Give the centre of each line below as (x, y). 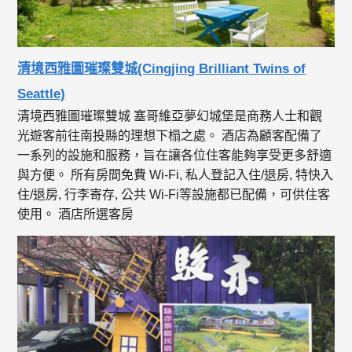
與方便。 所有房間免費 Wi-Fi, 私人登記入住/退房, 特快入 (176, 175)
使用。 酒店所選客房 (76, 214)
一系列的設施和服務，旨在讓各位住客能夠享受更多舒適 (175, 156)
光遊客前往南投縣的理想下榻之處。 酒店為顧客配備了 (170, 136)
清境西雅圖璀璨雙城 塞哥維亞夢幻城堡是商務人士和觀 (170, 116)
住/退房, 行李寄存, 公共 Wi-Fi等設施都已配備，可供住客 (174, 195)
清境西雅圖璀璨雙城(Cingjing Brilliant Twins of (162, 69)
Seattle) (42, 94)
